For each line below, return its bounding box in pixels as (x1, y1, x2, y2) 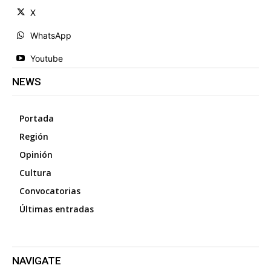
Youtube (30, 53, 63, 64)
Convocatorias (19, 184, 80, 197)
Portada (19, 112, 54, 124)
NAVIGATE (12, 254, 61, 267)
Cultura (19, 166, 51, 178)
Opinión (19, 148, 53, 160)
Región (19, 130, 48, 142)
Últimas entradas (19, 203, 94, 215)
